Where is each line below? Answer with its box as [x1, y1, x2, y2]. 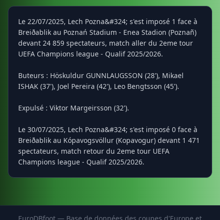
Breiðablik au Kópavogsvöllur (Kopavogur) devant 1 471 [18, 136, 200, 145]
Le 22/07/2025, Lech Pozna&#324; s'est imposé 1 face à [18, 17, 197, 26]
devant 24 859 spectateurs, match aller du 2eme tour [18, 38, 193, 48]
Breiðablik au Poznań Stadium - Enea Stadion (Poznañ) [18, 27, 196, 37]
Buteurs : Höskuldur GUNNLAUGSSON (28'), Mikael [18, 71, 184, 80]
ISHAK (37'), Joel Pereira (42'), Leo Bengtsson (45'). [18, 82, 179, 91]
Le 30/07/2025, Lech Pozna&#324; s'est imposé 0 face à [18, 125, 197, 134]
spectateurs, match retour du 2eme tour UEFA [18, 146, 169, 156]
